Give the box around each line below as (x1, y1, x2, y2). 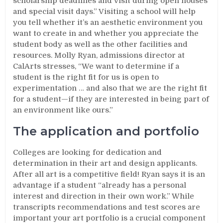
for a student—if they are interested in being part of (13, 95, 210, 104)
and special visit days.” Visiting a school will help (13, 7, 196, 16)
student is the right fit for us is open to (13, 73, 159, 82)
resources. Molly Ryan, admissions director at (13, 51, 185, 60)
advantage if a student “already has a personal (13, 181, 187, 190)
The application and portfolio (13, 124, 200, 138)
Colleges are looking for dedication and (13, 148, 162, 157)
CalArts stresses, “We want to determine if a (13, 62, 180, 71)
